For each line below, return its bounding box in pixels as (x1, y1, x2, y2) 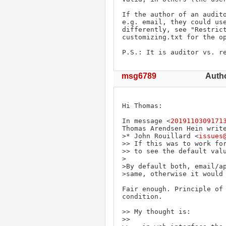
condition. (122, 192, 162, 200)
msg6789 (122, 71, 156, 80)
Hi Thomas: (122, 101, 162, 109)
